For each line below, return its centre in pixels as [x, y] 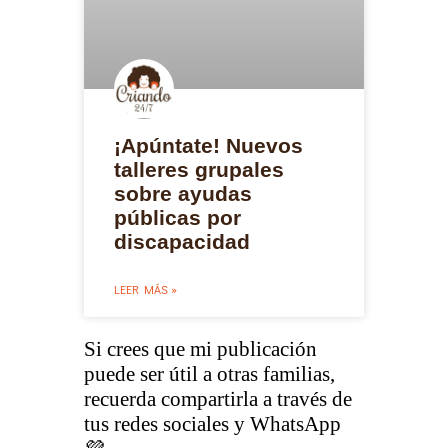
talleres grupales [199, 169]
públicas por [177, 217]
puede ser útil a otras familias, [209, 373]
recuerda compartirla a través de [218, 398]
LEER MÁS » [145, 288]
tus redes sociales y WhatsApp [212, 423]
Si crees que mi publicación [200, 348]
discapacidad [182, 241]
